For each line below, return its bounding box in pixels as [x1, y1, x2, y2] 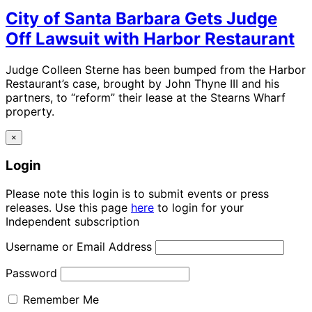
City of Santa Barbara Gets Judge [6, 8, 277, 29]
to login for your [154, 201, 244, 215]
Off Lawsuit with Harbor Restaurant [6, 28, 295, 49]
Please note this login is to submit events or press [6, 187, 269, 201]
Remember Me [19, 292, 99, 307]
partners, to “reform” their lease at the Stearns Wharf [6, 90, 286, 104]
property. [6, 104, 54, 118]
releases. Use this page [6, 201, 131, 215]
